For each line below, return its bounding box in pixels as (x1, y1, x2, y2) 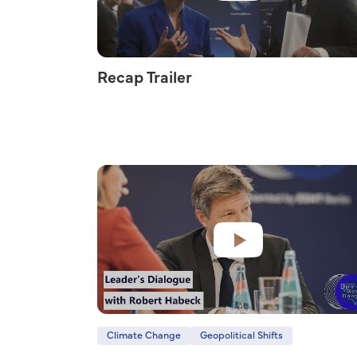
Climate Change (107, 331, 181, 341)
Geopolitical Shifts (200, 331, 283, 341)
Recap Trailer (97, 70, 192, 86)
